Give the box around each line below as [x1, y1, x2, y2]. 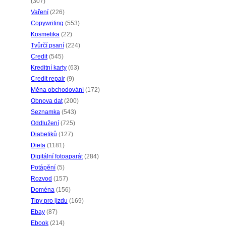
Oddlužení [31, 120, 59, 127]
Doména [31, 186, 54, 193]
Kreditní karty [31, 64, 67, 71]
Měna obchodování [31, 86, 84, 93]
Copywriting [31, 20, 64, 27]
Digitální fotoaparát [31, 153, 83, 160]
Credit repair [31, 75, 65, 82]
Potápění [31, 164, 55, 171]
